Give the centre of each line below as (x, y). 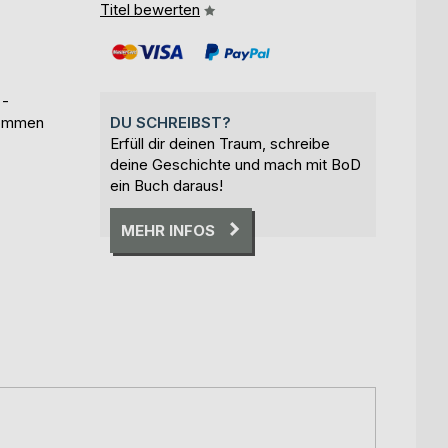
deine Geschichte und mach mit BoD (235, 164)
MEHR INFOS (168, 230)
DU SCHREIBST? (170, 122)
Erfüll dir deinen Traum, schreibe (220, 143)
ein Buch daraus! (166, 185)
